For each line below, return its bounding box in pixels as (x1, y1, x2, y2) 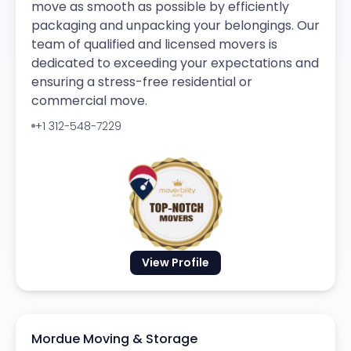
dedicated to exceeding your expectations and (31, 53, 319, 72)
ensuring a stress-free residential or (31, 72, 252, 91)
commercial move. (31, 91, 147, 110)
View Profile (142, 254, 209, 270)
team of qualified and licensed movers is (31, 34, 277, 53)
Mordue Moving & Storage (31, 329, 197, 348)
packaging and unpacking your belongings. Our (31, 16, 320, 34)
